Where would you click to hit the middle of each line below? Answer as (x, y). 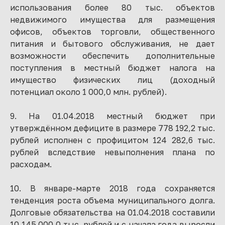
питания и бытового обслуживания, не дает (113, 44)
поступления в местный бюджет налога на (113, 68)
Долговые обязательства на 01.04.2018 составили (113, 212)
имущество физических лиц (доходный (113, 80)
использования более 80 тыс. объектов (113, 8)
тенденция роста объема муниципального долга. (113, 200)
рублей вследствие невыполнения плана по (113, 152)
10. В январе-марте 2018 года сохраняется (113, 188)
